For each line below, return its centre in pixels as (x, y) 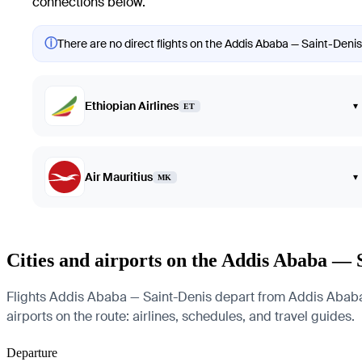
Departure (32, 353)
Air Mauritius (119, 177)
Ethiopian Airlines (132, 106)
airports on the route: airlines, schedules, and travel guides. (181, 316)
